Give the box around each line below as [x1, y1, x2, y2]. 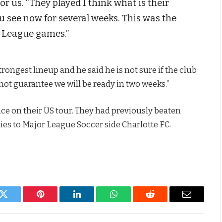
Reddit [149, 197, 173, 206]
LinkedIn [76, 197, 109, 206]
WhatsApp [112, 197, 151, 206]
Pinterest [39, 197, 71, 206]
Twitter [2, 197, 29, 206]
